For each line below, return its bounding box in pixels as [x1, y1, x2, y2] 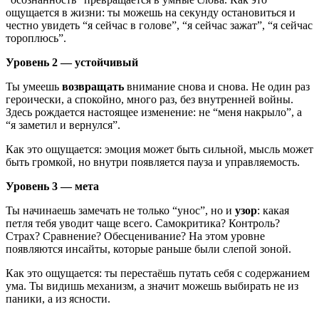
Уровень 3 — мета [6, 179, 99, 192]
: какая [257, 204, 289, 216]
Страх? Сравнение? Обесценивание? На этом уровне [6, 229, 265, 242]
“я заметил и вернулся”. [6, 118, 120, 131]
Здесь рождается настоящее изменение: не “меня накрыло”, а [6, 105, 302, 118]
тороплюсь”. [6, 31, 66, 44]
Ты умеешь [6, 80, 62, 93]
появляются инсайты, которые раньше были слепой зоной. [6, 242, 291, 255]
